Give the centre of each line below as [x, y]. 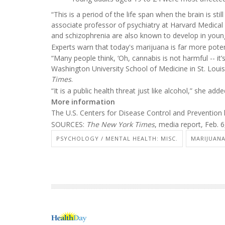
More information [83, 101]
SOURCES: [69, 124]
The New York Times [121, 124]
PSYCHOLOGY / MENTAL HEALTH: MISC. [117, 139]
